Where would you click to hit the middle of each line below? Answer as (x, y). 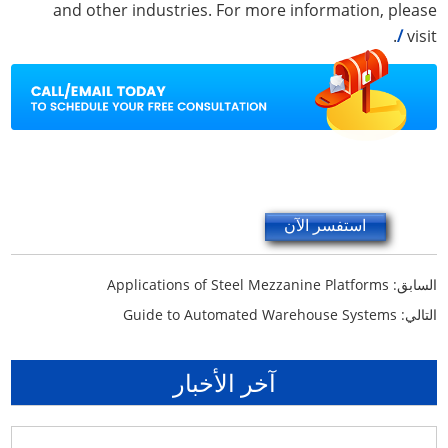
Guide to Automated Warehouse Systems (259, 314)
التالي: (416, 314)
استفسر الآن (325, 224)
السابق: (412, 284)
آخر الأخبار (224, 382)
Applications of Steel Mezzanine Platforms (247, 284)
